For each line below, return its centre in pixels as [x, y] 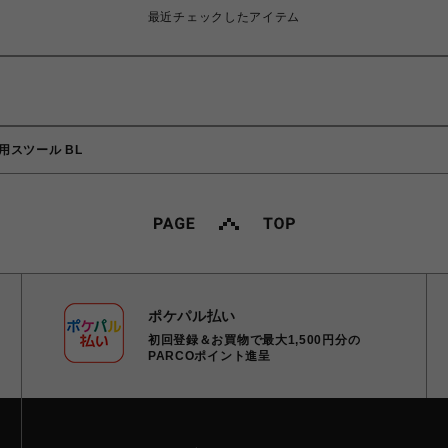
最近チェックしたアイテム [224, 16]
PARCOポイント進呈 [209, 356]
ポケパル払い [192, 316]
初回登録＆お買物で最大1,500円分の [254, 340]
